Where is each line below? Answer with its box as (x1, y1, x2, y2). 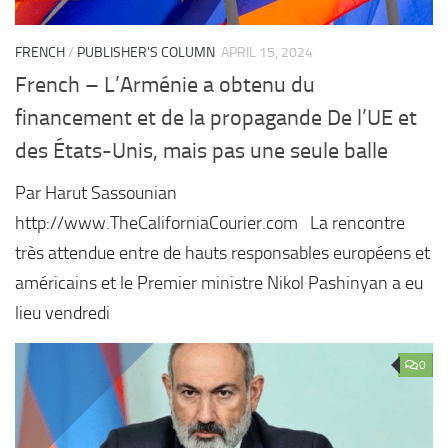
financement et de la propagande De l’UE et (15, 105, 417, 132)
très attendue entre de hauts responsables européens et (15, 242, 430, 265)
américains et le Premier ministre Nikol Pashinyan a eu (15, 272, 423, 295)
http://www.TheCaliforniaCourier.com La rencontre (15, 212, 405, 235)
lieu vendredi (15, 302, 110, 325)
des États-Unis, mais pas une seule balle (15, 138, 388, 165)
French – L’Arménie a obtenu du (15, 72, 315, 99)
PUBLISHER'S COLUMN (77, 43, 215, 61)
